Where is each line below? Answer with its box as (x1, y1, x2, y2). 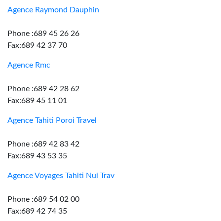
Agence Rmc (7, 61, 50, 69)
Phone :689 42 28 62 (7, 85, 79, 93)
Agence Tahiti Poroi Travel (7, 116, 97, 124)
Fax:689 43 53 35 (7, 152, 67, 160)
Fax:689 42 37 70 (7, 41, 67, 49)
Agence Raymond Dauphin (7, 6, 99, 14)
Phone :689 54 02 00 (7, 195, 79, 203)
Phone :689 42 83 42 (7, 140, 79, 148)
